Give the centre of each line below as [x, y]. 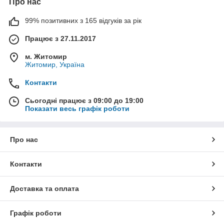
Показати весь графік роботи [77, 108]
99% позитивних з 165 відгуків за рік [83, 20]
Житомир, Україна [55, 64]
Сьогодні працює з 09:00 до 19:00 [84, 100]
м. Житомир [46, 56]
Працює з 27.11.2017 [60, 38]
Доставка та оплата [44, 188]
